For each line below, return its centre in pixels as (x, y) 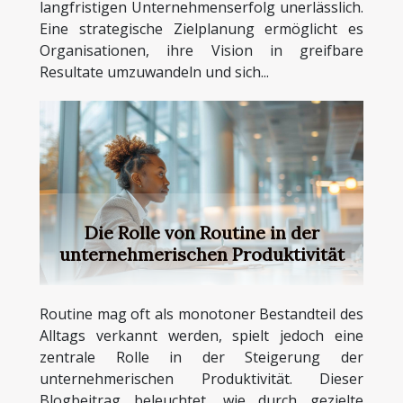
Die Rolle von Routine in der (201, 233)
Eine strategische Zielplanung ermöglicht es (201, 28)
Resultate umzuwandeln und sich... (154, 72)
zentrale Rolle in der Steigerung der (201, 358)
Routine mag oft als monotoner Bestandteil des (201, 314)
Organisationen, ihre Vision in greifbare (201, 50)
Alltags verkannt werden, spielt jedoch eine (201, 336)
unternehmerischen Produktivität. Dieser (201, 379)
